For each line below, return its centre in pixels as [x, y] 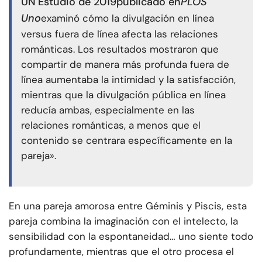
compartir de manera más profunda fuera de [125, 65]
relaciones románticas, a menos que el [111, 125]
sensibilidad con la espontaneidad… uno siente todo [131, 237]
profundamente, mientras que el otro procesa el [121, 252]
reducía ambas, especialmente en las [108, 110]
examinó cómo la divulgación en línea [127, 18]
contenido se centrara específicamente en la [127, 141]
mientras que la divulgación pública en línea [123, 95]
